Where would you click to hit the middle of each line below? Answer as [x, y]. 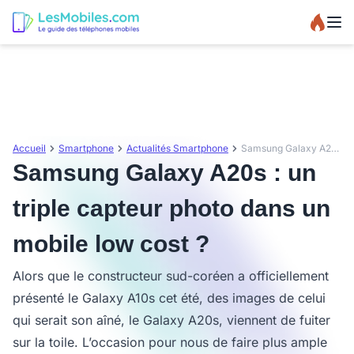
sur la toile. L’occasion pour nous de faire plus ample [170, 342]
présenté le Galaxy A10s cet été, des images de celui [169, 298]
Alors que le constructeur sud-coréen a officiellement [171, 276]
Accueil [29, 148]
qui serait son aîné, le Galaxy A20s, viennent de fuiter [171, 320]
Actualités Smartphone [177, 148]
